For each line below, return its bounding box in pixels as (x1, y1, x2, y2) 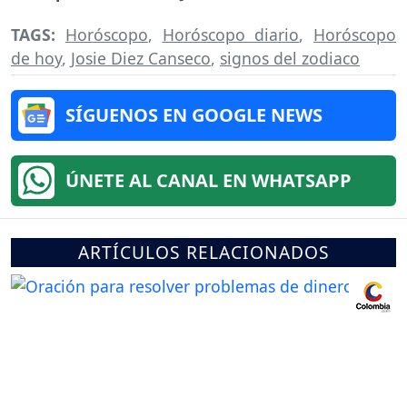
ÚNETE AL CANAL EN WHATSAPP (65, 168, 352, 193)
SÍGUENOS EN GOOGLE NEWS (65, 103, 323, 127)
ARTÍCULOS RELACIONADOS (77, 240, 330, 264)
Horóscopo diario (162, 24, 300, 45)
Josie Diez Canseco (71, 47, 211, 69)
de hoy (11, 47, 62, 69)
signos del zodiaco (220, 47, 360, 69)
